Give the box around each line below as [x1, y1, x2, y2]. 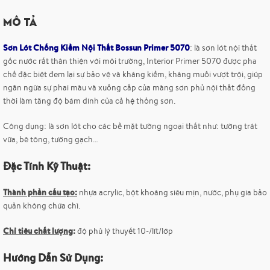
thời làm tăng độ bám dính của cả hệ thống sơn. [3, 95, 175, 107]
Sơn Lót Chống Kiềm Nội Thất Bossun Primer [3, 42, 168, 54]
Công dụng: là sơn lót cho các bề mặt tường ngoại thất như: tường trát [3, 121, 257, 132]
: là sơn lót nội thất [190, 42, 257, 54]
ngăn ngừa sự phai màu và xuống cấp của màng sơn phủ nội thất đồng [3, 82, 256, 93]
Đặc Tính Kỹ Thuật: [3, 159, 90, 174]
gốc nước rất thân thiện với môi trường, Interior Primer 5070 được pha [3, 55, 257, 67]
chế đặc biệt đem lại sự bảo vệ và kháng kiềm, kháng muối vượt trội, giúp [3, 69, 263, 80]
